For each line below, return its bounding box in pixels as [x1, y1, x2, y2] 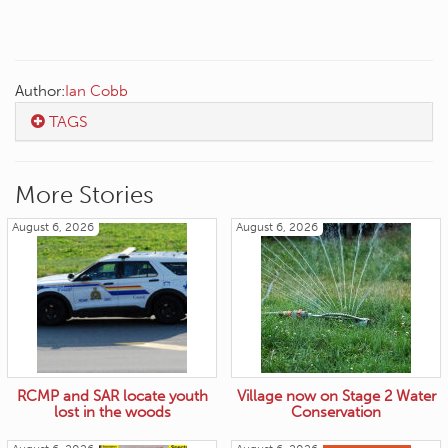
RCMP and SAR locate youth [16, 387, 208, 406]
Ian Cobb [65, 82, 128, 101]
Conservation [291, 403, 381, 422]
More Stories [15, 180, 154, 210]
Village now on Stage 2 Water [236, 387, 436, 406]
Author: [15, 82, 65, 101]
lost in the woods [53, 403, 171, 422]
